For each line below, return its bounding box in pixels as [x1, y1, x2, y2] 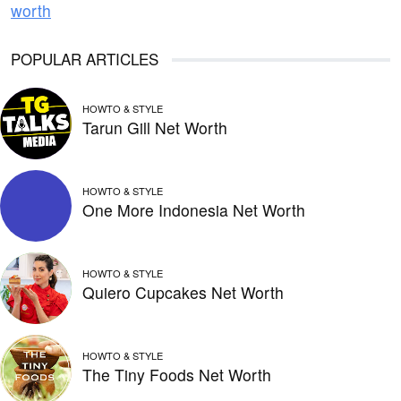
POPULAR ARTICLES [11, 47, 158, 70]
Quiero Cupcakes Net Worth [82, 280, 284, 303]
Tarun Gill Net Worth [82, 115, 227, 139]
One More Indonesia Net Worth [82, 198, 305, 221]
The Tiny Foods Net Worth [82, 363, 271, 386]
